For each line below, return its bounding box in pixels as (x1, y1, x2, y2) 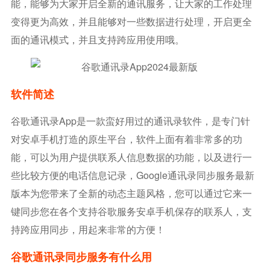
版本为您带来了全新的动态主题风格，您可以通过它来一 (10, 186, 252, 200)
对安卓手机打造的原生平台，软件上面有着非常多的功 (10, 132, 242, 146)
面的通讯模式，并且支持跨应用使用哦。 (10, 33, 184, 46)
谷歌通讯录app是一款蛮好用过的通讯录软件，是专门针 (10, 114, 250, 128)
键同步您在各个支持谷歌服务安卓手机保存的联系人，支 (10, 204, 252, 218)
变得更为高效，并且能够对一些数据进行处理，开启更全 (10, 14, 252, 28)
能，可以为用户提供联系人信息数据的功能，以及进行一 (10, 150, 252, 164)
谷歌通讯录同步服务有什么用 (10, 249, 152, 265)
